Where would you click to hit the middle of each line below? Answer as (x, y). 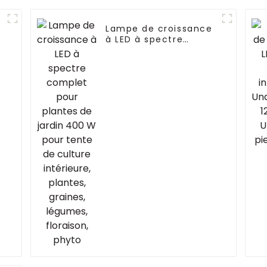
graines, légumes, (150, 93)
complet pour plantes (160, 50)
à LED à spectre (145, 40)
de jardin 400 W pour (158, 61)
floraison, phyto (145, 104)
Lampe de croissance (159, 29)
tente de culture (147, 72)
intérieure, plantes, (153, 83)
